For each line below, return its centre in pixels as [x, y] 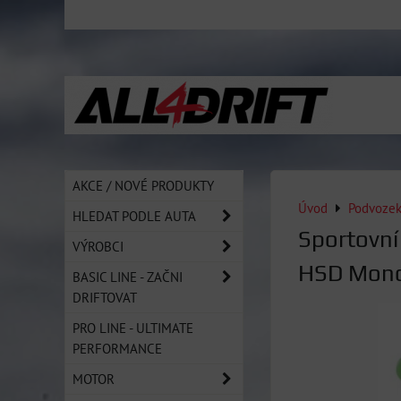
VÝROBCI [98, 246]
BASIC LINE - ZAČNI [128, 277]
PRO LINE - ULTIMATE [133, 328]
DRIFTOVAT [105, 297]
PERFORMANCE [117, 348]
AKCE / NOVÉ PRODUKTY [143, 185]
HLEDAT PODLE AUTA [134, 216]
